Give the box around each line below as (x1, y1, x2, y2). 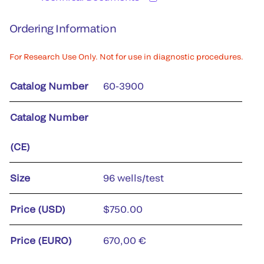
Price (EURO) (10, 235, 72, 246)
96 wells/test (103, 172, 164, 183)
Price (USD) (10, 203, 65, 214)
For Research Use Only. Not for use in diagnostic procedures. (9, 52, 243, 61)
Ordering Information (9, 22, 117, 35)
